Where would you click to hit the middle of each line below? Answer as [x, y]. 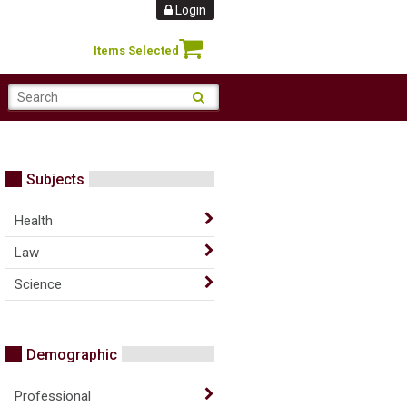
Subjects [55, 179]
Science [38, 284]
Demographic [72, 355]
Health [34, 221]
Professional [53, 396]
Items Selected [136, 50]
